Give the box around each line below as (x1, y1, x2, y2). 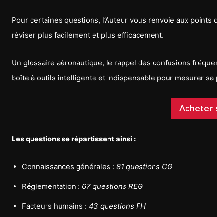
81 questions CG (116, 162, 172, 171)
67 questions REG (82, 182, 143, 191)
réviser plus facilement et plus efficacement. (12, 31, 164, 40)
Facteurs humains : (22, 201, 89, 211)
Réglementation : (22, 182, 82, 191)
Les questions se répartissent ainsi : (12, 134, 136, 144)
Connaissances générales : (22, 162, 116, 171)
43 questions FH (89, 201, 146, 211)
